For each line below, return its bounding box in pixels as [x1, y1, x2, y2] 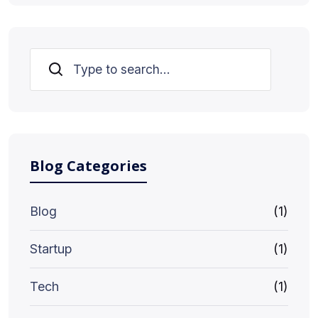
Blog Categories [30, 155, 147, 175]
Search [37, 62, 77, 77]
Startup [30, 241, 72, 256]
